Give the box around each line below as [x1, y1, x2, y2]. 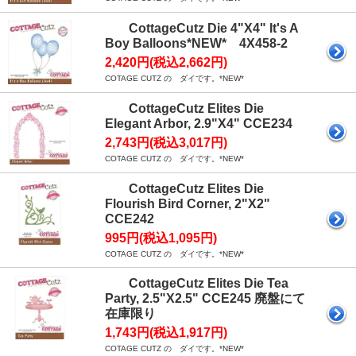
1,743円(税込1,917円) [105, 326, 227, 339]
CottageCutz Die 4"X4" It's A [129, 21, 298, 35]
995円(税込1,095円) [105, 231, 217, 245]
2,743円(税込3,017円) [105, 136, 227, 149]
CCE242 [105, 212, 154, 226]
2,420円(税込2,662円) [105, 56, 227, 69]
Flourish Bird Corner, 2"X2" [105, 197, 270, 211]
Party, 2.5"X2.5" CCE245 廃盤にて [105, 292, 305, 305]
